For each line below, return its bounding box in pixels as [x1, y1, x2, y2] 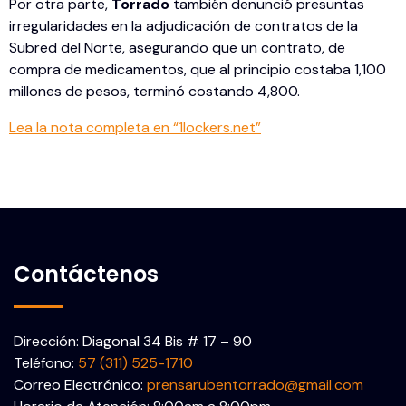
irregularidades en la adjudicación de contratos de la [9, 16, 358, 36]
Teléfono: [14, 353, 78, 373]
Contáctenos [14, 259, 159, 290]
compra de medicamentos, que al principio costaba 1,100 [9, 60, 386, 80]
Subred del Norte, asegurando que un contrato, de [9, 38, 345, 58]
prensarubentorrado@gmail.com [147, 375, 363, 395]
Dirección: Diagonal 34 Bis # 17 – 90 [14, 332, 252, 352]
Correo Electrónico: [14, 375, 147, 395]
